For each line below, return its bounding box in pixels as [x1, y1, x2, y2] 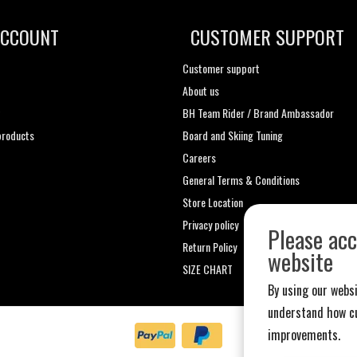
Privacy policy [182, 216, 238, 233]
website [268, 245, 333, 278]
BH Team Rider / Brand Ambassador [182, 104, 334, 122]
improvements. [268, 325, 340, 344]
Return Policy [182, 238, 237, 256]
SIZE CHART [182, 261, 233, 278]
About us [182, 82, 219, 100]
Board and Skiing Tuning [182, 127, 283, 144]
